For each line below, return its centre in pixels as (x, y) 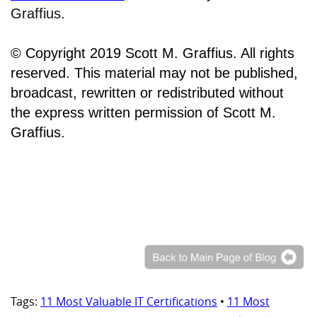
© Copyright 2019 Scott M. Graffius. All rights (152, 53)
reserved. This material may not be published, (154, 73)
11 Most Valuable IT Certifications (129, 301)
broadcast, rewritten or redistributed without (147, 92)
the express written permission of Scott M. (143, 112)
